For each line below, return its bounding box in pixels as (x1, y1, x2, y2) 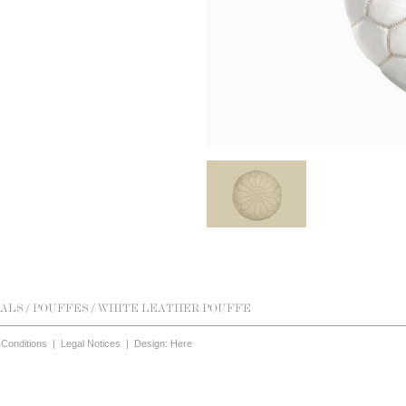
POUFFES (33, 301, 89, 314)
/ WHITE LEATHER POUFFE (92, 301, 251, 314)
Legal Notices (61, 338, 121, 349)
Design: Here (134, 338, 192, 349)
